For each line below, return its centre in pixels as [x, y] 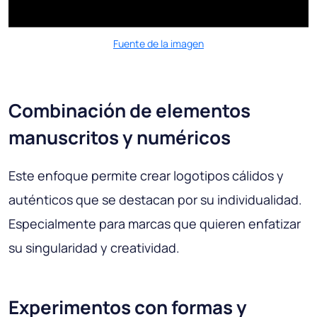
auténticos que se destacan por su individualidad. [155, 199]
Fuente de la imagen [158, 43]
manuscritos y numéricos [120, 137]
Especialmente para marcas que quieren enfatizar [155, 223]
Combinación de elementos [129, 110]
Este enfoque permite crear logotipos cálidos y [146, 175]
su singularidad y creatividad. [94, 247]
